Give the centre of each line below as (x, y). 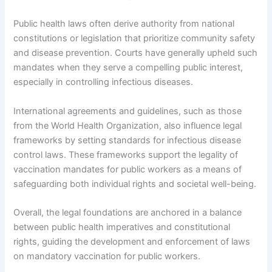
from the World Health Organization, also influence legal (128, 125)
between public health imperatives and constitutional (122, 227)
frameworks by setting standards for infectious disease (127, 140)
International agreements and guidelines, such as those (128, 111)
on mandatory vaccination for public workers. (107, 257)
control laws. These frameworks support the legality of (126, 155)
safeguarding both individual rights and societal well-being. (135, 184)
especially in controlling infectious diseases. (104, 82)
